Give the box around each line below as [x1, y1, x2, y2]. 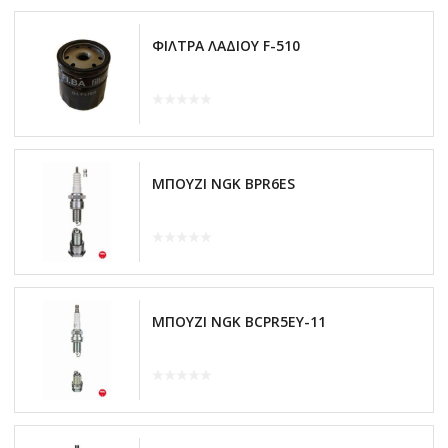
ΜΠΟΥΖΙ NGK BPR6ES [152, 173, 295, 193]
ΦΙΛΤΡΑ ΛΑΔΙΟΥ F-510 [152, 35, 300, 55]
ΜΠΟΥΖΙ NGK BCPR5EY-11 [152, 311, 326, 331]
